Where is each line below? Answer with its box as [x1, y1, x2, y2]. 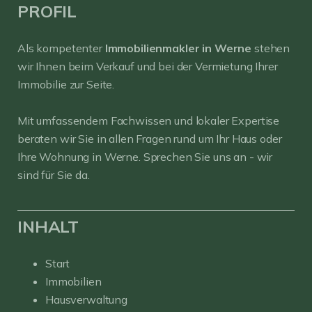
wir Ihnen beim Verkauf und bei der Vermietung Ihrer [17, 59, 278, 73]
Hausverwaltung [45, 292, 127, 306]
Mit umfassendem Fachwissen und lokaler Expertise [17, 114, 280, 127]
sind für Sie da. [17, 168, 90, 182]
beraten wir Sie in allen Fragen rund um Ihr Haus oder [17, 132, 282, 146]
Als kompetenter [17, 41, 105, 55]
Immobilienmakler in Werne [104, 41, 252, 55]
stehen [251, 41, 290, 55]
